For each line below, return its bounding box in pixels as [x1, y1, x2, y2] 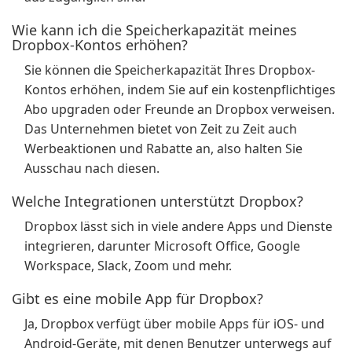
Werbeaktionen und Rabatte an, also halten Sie [24, 140, 302, 157]
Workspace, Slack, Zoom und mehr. [24, 257, 232, 274]
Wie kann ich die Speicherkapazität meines [12, 20, 297, 39]
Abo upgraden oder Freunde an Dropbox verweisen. [24, 101, 335, 118]
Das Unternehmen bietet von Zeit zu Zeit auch [24, 120, 297, 137]
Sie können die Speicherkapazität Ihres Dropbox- [24, 61, 315, 79]
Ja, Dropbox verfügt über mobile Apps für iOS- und [24, 315, 324, 332]
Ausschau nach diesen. [24, 159, 159, 177]
